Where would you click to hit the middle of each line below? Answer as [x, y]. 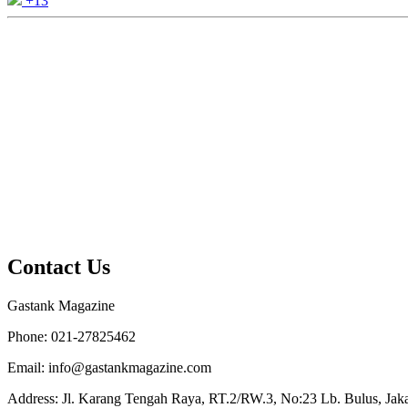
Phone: [29, 336]
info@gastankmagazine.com [130, 367]
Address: [35, 398]
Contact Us [59, 266]
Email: [28, 367]
